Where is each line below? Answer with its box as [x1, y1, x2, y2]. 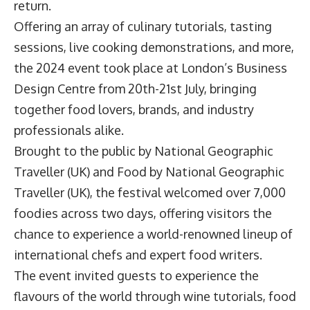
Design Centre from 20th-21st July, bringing [14, 81, 257, 97]
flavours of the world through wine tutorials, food [14, 289, 296, 304]
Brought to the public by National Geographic [14, 143, 273, 159]
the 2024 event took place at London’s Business [14, 60, 287, 76]
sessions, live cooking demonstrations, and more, [14, 39, 294, 55]
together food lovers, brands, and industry [14, 102, 254, 118]
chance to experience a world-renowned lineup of [14, 226, 293, 242]
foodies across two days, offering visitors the [14, 206, 272, 221]
